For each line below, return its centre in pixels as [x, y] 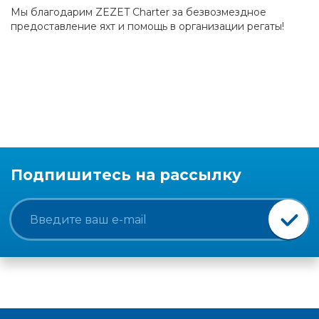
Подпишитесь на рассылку [126, 175]
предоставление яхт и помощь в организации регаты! [147, 27]
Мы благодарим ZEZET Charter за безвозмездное [138, 12]
